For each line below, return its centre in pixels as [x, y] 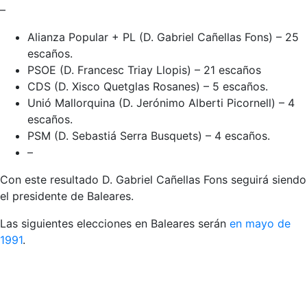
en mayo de [260, 223]
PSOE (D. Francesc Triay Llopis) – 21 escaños [144, 70]
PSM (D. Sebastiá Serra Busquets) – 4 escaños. [149, 136]
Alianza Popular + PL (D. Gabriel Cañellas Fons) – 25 [163, 37]
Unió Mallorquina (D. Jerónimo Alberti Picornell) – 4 [161, 103]
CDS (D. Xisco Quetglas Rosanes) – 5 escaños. [148, 86]
